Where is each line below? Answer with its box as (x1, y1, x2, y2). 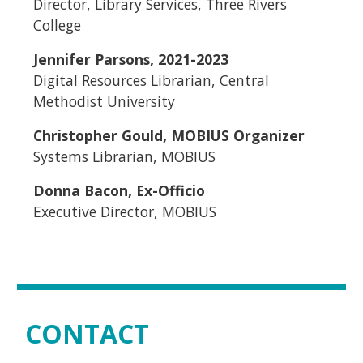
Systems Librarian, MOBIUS (32, 146, 216, 166)
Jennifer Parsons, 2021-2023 (32, 49, 228, 69)
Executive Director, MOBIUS (32, 201, 216, 221)
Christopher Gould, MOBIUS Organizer (32, 125, 305, 145)
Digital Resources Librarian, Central (32, 70, 269, 90)
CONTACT (24, 315, 149, 351)
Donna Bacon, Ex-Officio (32, 180, 205, 200)
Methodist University (32, 91, 175, 111)
